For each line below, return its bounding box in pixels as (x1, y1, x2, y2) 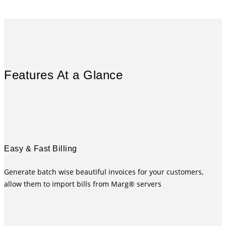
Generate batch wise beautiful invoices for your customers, (4, 166, 203, 177)
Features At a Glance (4, 68, 123, 82)
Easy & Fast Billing (4, 144, 77, 153)
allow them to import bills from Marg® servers (4, 179, 161, 189)
